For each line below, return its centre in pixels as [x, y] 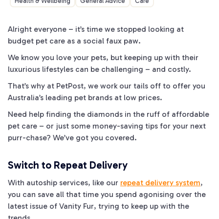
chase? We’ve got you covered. [82, 138]
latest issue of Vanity [45, 206]
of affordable [185, 114]
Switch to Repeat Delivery [68, 165]
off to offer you [178, 86]
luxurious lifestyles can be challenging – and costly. [99, 69]
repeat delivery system [160, 183]
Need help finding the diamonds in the [77, 114]
